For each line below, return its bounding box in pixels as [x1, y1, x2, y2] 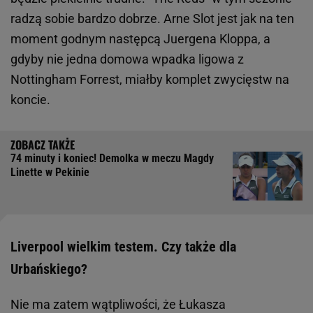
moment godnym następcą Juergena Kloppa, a [10, 31, 270, 47]
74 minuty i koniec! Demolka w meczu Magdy [10, 152, 214, 166]
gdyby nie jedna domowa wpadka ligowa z [10, 52, 244, 67]
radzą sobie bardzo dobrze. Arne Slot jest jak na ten [10, 11, 294, 27]
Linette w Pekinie [10, 166, 89, 180]
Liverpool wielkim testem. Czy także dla [10, 238, 236, 256]
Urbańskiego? [10, 261, 87, 278]
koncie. [10, 92, 53, 108]
